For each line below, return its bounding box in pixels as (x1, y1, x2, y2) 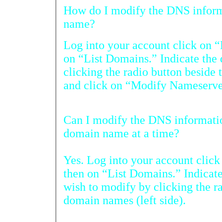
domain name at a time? (63, 126, 179, 140)
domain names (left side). (63, 193, 186, 207)
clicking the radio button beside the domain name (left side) (63, 65, 219, 78)
